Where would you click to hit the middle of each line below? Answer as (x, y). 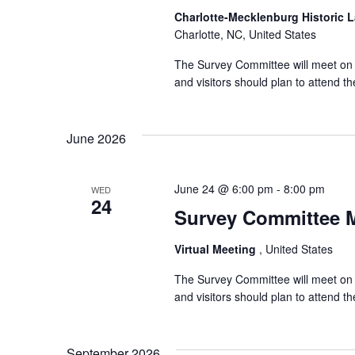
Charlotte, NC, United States (245, 34)
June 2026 (96, 139)
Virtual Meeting (216, 249)
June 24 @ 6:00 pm (223, 189)
